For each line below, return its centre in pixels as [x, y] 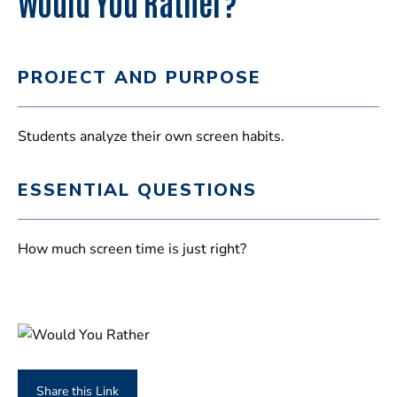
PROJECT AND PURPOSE [140, 77]
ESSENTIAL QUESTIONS [137, 190]
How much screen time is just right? [132, 249]
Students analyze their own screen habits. [151, 136]
